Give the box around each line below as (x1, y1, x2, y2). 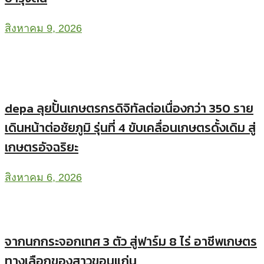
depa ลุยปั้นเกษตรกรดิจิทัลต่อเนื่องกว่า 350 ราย (5, 99, 253, 118)
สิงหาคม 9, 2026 (5, 22, 82, 35)
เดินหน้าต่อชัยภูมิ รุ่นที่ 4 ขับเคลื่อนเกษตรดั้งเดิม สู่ (5, 118, 256, 137)
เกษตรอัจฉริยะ (5, 138, 78, 157)
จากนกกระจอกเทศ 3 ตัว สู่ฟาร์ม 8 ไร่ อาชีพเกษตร (5, 232, 257, 250)
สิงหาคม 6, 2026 (5, 171, 82, 184)
